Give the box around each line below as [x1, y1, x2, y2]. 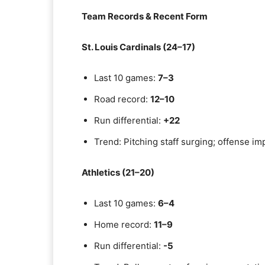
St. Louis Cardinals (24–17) [82, 41, 195, 53]
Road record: [94, 93, 150, 105]
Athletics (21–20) [82, 167, 154, 178]
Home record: [94, 219, 154, 230]
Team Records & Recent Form [82, 11, 208, 22]
